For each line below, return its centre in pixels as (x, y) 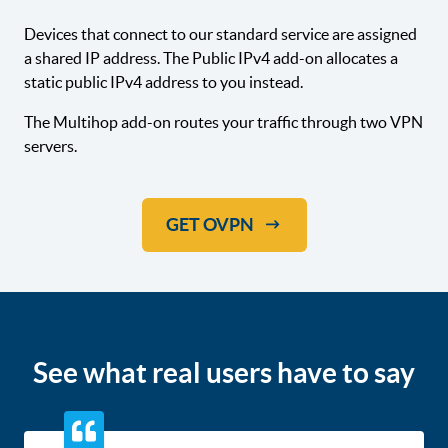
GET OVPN (209, 224)
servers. (50, 145)
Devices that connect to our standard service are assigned (220, 33)
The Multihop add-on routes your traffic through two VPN (223, 121)
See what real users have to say (224, 372)
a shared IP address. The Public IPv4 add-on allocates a (211, 57)
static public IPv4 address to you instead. (163, 81)
